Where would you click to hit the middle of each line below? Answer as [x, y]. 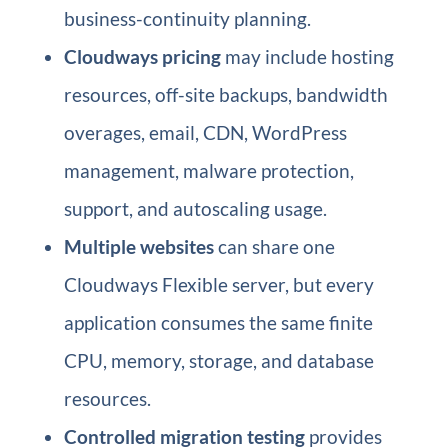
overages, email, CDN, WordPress [205, 132]
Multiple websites [138, 246]
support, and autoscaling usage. [195, 208]
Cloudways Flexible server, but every [218, 284]
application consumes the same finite [218, 322]
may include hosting [307, 56]
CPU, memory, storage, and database [218, 360]
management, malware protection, [208, 170]
